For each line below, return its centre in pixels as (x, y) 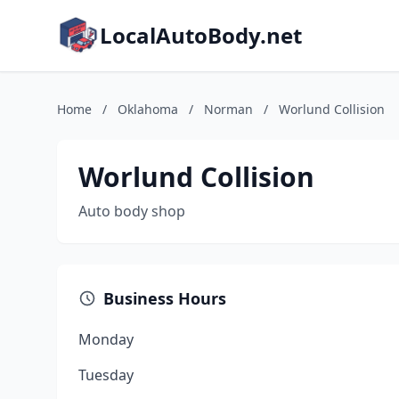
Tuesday (106, 375)
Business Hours (165, 298)
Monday (106, 339)
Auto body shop (132, 211)
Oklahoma (148, 109)
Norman (228, 109)
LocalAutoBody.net (201, 35)
